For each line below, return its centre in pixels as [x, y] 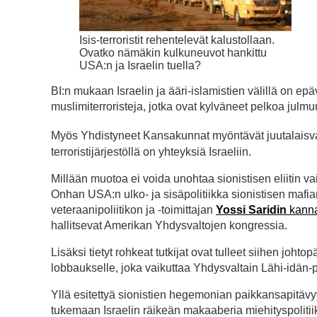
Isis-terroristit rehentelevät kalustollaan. [177, 40]
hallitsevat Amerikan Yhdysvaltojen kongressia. [169, 225]
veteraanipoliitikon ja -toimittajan [133, 209]
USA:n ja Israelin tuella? [140, 66]
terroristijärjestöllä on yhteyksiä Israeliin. [151, 151]
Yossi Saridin [251, 209]
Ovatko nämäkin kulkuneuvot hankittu [173, 53]
